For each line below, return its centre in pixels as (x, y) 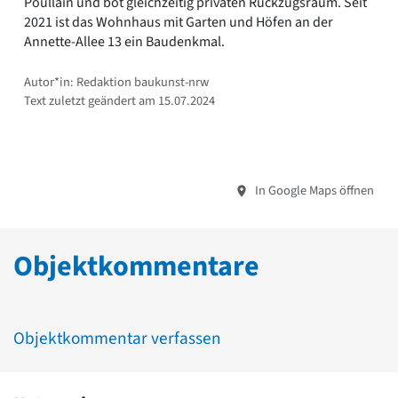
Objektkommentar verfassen (117, 338)
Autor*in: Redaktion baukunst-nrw (116, 82)
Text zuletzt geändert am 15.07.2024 (119, 100)
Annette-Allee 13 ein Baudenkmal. (124, 41)
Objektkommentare (136, 266)
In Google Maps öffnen (313, 190)
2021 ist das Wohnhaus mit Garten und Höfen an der (179, 22)
